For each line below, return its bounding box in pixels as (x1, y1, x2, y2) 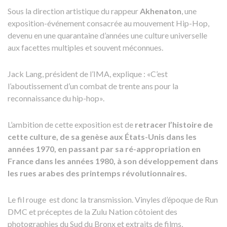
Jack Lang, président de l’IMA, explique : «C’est (8, 69, 168, 79)
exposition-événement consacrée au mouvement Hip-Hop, (8, 18, 209, 28)
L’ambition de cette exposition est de (8, 120, 135, 129)
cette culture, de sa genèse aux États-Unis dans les (8, 132, 197, 141)
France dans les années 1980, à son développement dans (8, 156, 218, 166)
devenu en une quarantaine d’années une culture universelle (8, 30, 207, 40)
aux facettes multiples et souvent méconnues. (8, 43, 163, 52)
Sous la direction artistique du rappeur (8, 6, 140, 16)
